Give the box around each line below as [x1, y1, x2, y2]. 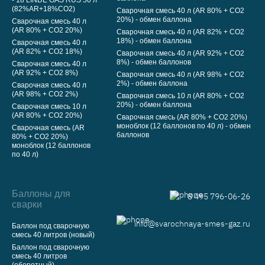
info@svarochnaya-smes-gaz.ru [134, 218, 250, 230]
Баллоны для [12, 189, 70, 199]
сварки [12, 199, 42, 210]
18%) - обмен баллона [117, 37, 192, 46]
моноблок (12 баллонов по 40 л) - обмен [117, 122, 251, 131]
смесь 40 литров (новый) [12, 231, 95, 240]
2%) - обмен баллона [117, 79, 188, 88]
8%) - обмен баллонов [117, 58, 191, 67]
